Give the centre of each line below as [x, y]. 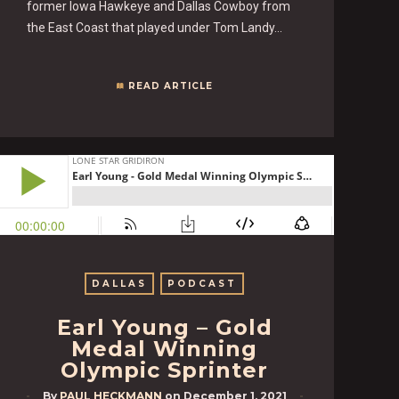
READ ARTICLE [170, 85]
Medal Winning [165, 348]
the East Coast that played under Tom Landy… [155, 27]
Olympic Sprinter [165, 370]
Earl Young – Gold [164, 327]
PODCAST [203, 283]
